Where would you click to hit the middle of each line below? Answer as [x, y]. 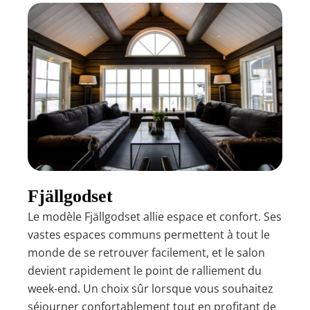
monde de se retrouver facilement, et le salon [146, 253]
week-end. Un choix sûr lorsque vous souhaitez [151, 289]
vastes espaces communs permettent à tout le [149, 235]
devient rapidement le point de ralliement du [145, 271]
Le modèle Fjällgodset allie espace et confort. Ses [155, 217]
